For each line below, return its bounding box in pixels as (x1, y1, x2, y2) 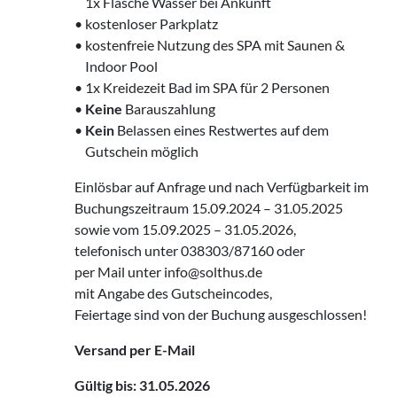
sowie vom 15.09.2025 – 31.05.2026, (74, 221, 296, 238)
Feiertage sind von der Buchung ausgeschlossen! (74, 306, 367, 323)
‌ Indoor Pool (74, 58, 158, 75)
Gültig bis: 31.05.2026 (74, 377, 210, 394)
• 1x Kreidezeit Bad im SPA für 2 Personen (74, 79, 330, 97)
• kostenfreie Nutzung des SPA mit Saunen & (74, 36, 345, 54)
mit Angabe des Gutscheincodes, (74, 284, 272, 302)
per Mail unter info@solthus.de (74, 263, 262, 281)
